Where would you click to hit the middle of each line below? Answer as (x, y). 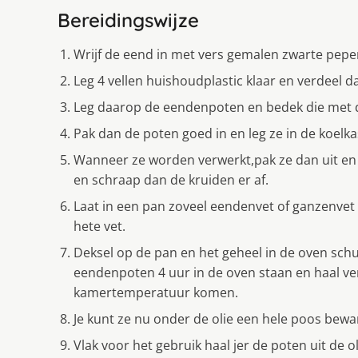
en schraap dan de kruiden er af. (171, 180)
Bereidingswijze (128, 20)
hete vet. (99, 227)
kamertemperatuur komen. (156, 293)
